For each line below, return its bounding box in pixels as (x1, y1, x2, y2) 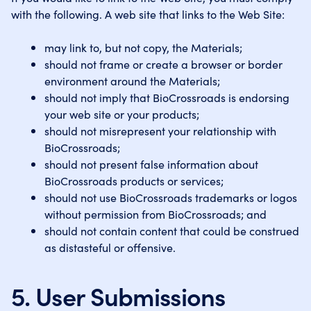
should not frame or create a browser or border (44, 56, 283, 72)
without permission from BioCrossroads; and (44, 206, 267, 221)
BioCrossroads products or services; (44, 173, 224, 188)
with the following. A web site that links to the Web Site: (11, 6, 285, 22)
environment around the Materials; (44, 73, 220, 88)
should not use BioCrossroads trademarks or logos (44, 190, 297, 205)
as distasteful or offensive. (44, 239, 176, 255)
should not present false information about (44, 156, 258, 171)
